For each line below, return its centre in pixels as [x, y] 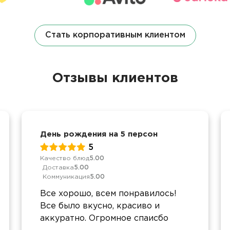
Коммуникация [66, 177]
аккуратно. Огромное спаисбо [104, 218]
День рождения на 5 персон [99, 134]
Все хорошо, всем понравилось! [108, 194]
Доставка [58, 167]
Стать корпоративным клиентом [115, 35]
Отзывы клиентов [115, 78]
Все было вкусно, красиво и [100, 206]
